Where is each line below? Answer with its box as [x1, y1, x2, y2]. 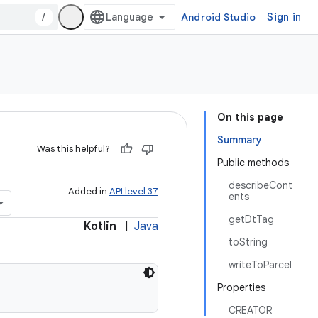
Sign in [267, 11, 301, 23]
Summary [217, 133, 262, 146]
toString [229, 236, 268, 248]
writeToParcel [229, 258, 292, 271]
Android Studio [180, 11, 256, 23]
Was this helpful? [37, 143, 110, 155]
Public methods [217, 156, 289, 169]
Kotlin [84, 219, 116, 234]
